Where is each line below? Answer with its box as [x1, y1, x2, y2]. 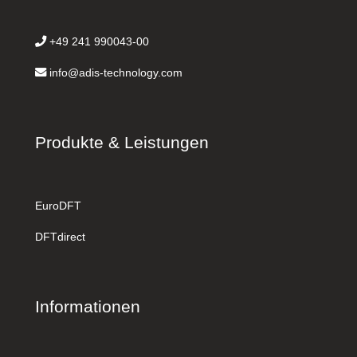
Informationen [35, 297, 140, 316]
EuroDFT [35, 199, 81, 213]
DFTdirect [35, 230, 85, 244]
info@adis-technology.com [49, 66, 182, 80]
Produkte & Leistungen [35, 133, 209, 152]
